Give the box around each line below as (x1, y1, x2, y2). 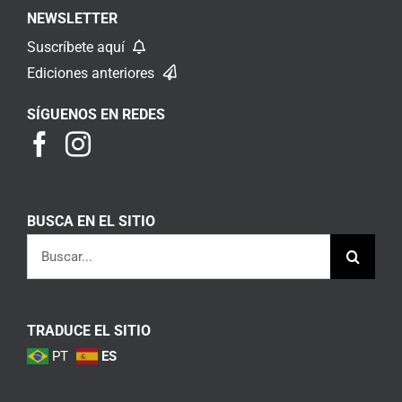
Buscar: (26, 236, 74, 254)
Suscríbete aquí (27, 38, 128, 56)
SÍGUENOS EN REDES (27, 105, 165, 123)
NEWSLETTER (27, 9, 118, 27)
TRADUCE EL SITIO (27, 321, 151, 339)
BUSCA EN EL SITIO (27, 212, 155, 230)
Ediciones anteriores (27, 64, 158, 82)
